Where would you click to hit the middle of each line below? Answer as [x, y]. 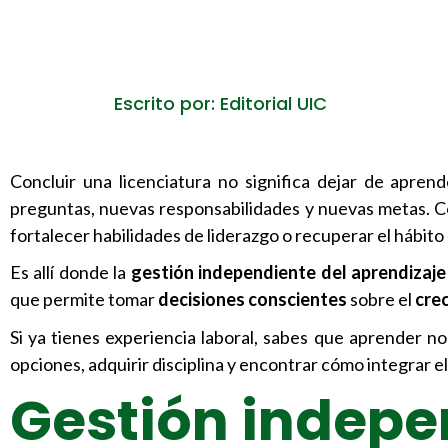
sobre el [382, 299]
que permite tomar [84, 299]
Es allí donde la [70, 272]
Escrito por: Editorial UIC [220, 104]
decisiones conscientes [254, 299]
